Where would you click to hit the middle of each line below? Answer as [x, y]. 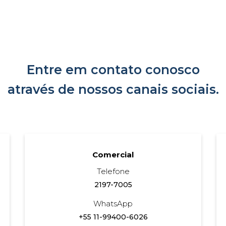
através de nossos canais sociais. [113, 90]
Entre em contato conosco [113, 70]
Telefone [113, 171]
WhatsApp [113, 203]
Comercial [113, 154]
